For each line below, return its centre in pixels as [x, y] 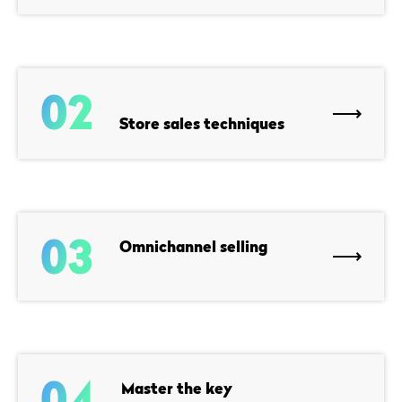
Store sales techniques [202, 124]
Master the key [177, 389]
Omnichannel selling [193, 247]
